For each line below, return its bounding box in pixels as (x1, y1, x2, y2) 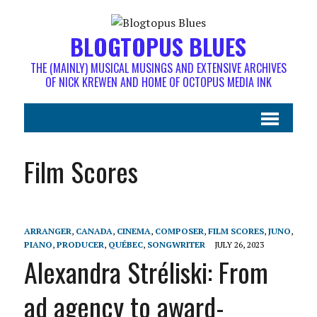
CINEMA (116, 226, 151, 236)
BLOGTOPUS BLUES (70, 30, 247, 63)
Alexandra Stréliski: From (23, 252, 268, 292)
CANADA (75, 226, 113, 236)
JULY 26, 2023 (214, 239, 264, 250)
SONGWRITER (146, 239, 205, 250)
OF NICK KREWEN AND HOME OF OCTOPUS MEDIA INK (45, 74, 272, 91)
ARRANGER (23, 226, 71, 236)
